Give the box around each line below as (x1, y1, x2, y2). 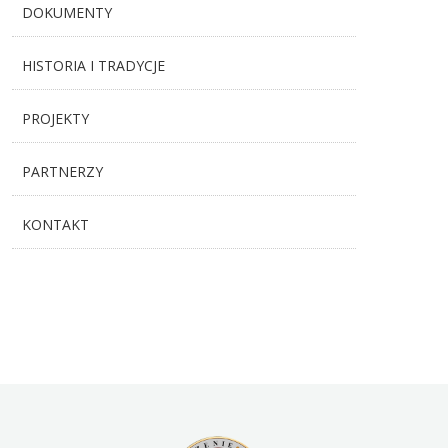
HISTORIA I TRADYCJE (22, 56, 166, 75)
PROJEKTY (22, 109, 90, 128)
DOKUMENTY (22, 3, 113, 22)
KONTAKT (22, 215, 90, 234)
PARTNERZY (22, 162, 104, 181)
